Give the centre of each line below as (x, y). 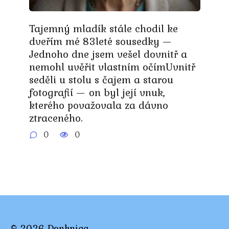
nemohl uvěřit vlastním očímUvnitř (112, 66)
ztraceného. (56, 118)
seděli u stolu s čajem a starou (101, 79)
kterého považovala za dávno (98, 105)
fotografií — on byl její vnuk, (97, 92)
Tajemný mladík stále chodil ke (103, 28)
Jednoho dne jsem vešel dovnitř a (108, 54)
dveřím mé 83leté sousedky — (100, 41)
